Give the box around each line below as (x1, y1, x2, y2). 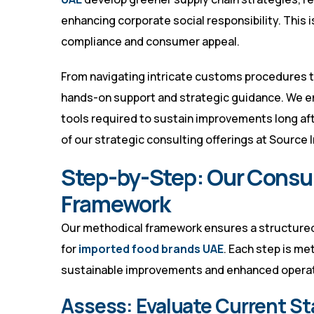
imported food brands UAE (78, 241, 224, 257)
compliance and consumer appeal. (61, 34, 240, 50)
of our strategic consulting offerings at (61, 132, 269, 148)
